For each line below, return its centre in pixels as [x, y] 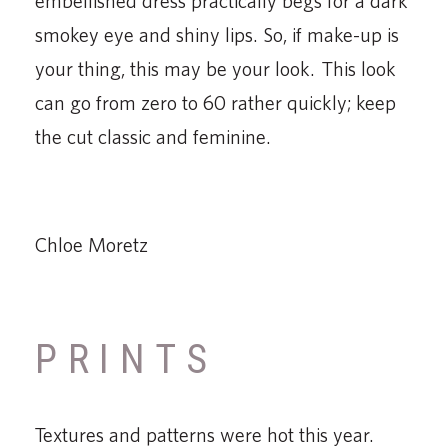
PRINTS [127, 359]
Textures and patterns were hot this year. [204, 434]
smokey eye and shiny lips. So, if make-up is [217, 34]
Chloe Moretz [91, 244]
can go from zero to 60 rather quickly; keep [215, 102]
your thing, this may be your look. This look [215, 68]
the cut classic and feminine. [153, 136]
